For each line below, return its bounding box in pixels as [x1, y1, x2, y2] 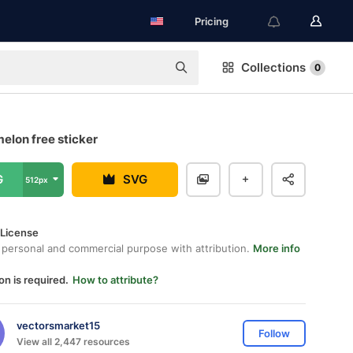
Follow [258, 327, 290, 340]
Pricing [195, 15, 229, 28]
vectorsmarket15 [17, 318, 100, 332]
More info [253, 242, 300, 255]
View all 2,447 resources [17, 335, 130, 347]
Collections [241, 60, 306, 75]
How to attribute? [72, 273, 158, 286]
